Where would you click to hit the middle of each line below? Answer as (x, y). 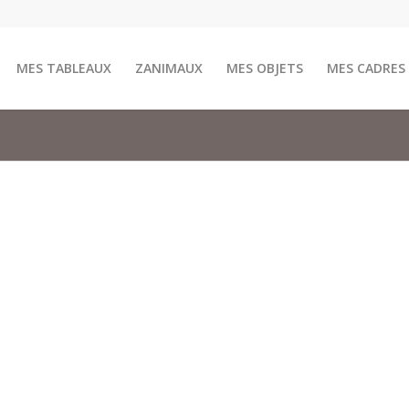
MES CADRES (366, 68)
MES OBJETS (264, 68)
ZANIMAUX (168, 68)
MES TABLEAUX (63, 68)
